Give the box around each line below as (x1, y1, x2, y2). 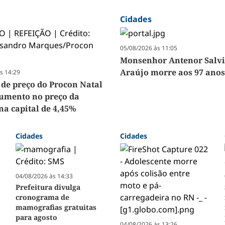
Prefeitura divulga (15, 182, 80, 192)
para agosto (15, 212, 57, 222)
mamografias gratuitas (15, 202, 96, 212)
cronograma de (15, 192, 69, 202)
